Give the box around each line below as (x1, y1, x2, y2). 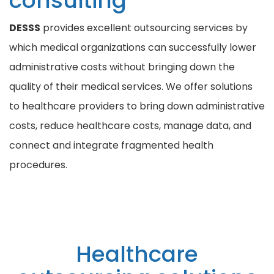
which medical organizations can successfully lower (9, 40, 256, 55)
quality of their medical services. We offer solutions (9, 80, 253, 94)
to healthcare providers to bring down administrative (9, 99, 265, 114)
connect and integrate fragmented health (9, 138, 213, 153)
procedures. (9, 158, 67, 172)
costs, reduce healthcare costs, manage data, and (9, 119, 251, 133)
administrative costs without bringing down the (9, 60, 235, 75)
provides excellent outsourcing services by (40, 21, 248, 35)
